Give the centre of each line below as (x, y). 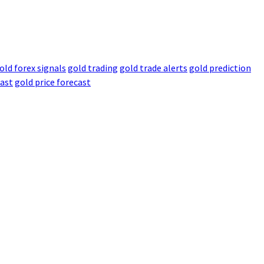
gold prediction (220, 67)
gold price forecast (53, 82)
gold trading (93, 67)
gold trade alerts (154, 67)
